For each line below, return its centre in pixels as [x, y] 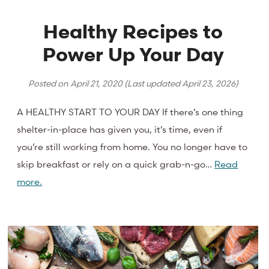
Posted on [49, 83]
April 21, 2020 [96, 83]
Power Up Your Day [133, 55]
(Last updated [152, 83]
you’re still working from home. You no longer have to [132, 146]
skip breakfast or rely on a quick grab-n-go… [116, 164]
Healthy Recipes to [133, 32]
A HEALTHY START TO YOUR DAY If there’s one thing [130, 111]
